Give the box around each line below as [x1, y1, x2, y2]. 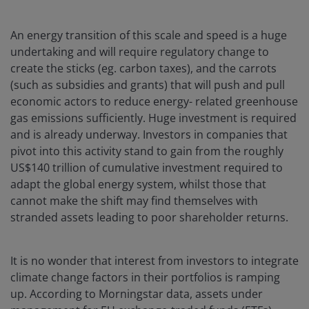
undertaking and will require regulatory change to [10, 44, 269, 60]
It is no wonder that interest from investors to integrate [10, 253, 299, 269]
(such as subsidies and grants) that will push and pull [10, 77, 285, 93]
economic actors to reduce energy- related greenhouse [10, 94, 298, 110]
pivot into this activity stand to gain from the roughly [10, 143, 283, 159]
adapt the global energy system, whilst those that [10, 177, 266, 192]
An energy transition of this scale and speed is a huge [10, 28, 287, 43]
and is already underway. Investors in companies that [10, 127, 288, 143]
